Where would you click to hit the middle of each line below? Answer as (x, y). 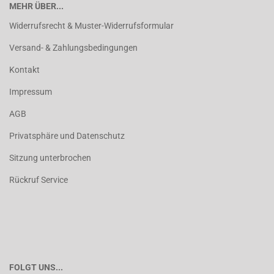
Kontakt (24, 70)
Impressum (31, 92)
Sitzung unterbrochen (50, 158)
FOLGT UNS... (36, 268)
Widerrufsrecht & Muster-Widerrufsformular (91, 26)
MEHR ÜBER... (36, 6)
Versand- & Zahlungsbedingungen (73, 48)
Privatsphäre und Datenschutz (67, 136)
